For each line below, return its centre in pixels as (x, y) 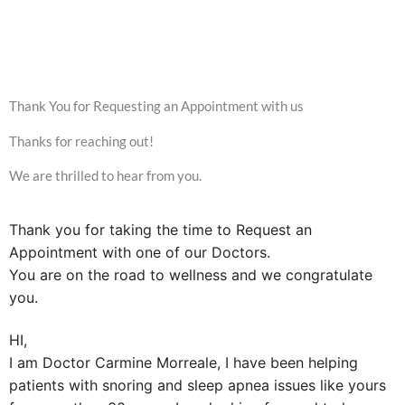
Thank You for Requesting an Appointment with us (156, 162)
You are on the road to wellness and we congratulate (191, 330)
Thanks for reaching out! (81, 197)
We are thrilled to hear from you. (105, 231)
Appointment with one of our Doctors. (140, 308)
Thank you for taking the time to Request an (160, 285)
